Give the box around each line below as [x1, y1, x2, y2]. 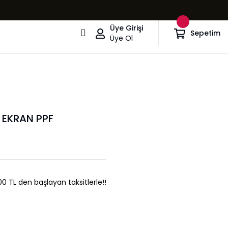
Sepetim [190, 27, 220, 38]
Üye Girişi [110, 22, 143, 33]
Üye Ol [110, 33, 133, 43]
